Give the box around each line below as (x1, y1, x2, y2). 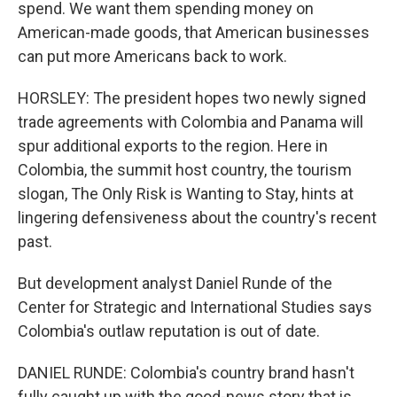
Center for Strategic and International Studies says (18, 298, 372, 316)
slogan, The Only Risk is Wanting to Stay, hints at (18, 184, 354, 203)
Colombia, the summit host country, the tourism (18, 160, 352, 179)
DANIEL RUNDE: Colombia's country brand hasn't (18, 363, 354, 382)
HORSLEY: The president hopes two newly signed (18, 89, 366, 107)
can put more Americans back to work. (18, 47, 287, 66)
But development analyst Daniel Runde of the (18, 274, 332, 292)
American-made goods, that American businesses (18, 23, 370, 42)
